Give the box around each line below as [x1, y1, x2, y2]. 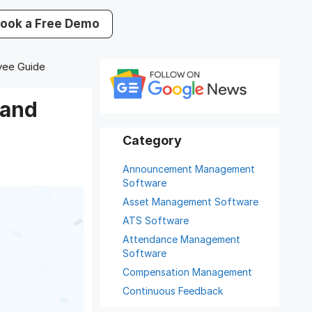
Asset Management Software [122, 196, 258, 208]
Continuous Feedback [122, 285, 223, 297]
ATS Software [122, 214, 189, 226]
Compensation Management [122, 266, 252, 278]
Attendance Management [122, 233, 240, 245]
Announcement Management [122, 163, 255, 175]
